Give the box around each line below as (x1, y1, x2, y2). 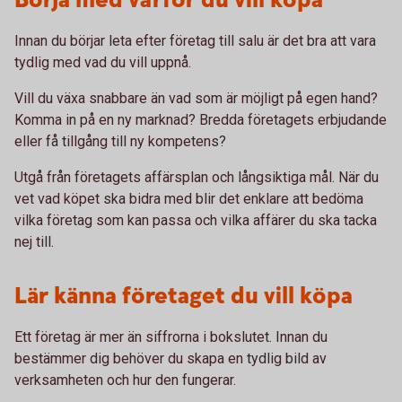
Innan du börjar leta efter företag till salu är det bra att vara (14, 32, 376, 49)
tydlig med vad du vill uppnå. (14, 54, 191, 71)
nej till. (14, 233, 54, 250)
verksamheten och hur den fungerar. (14, 371, 236, 389)
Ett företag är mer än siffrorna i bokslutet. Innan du (14, 328, 328, 345)
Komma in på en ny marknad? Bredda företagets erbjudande (14, 111, 387, 128)
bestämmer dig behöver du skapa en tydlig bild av (14, 350, 327, 367)
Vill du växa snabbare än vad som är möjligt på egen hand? (14, 90, 378, 107)
